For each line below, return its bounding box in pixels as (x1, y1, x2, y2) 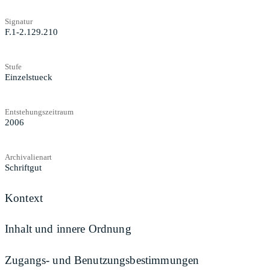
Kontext (5, 191, 43, 204)
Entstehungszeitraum (5, 107, 74, 116)
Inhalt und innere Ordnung (5, 222, 131, 236)
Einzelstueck (5, 72, 52, 82)
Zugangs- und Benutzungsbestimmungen (5, 253, 199, 266)
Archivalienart (5, 152, 52, 162)
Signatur (5, 16, 33, 26)
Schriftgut (5, 162, 42, 172)
